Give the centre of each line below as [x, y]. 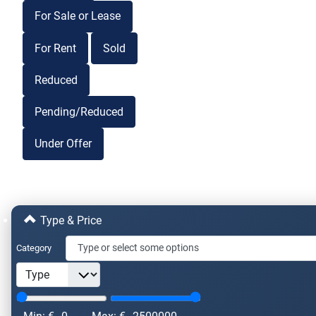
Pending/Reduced [79, 111]
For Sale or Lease [78, 16]
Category [34, 248]
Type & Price [69, 220]
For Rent [55, 48]
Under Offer [63, 144]
